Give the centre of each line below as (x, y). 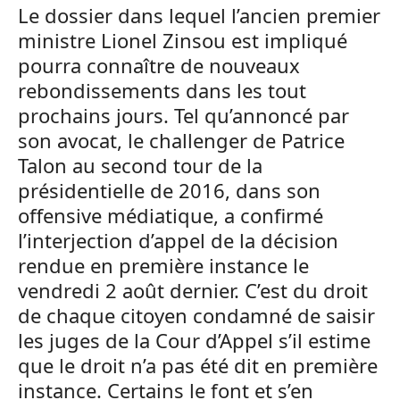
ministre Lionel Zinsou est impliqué (183, 40)
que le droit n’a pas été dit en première (198, 365)
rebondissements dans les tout (162, 90)
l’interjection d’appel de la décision (178, 240)
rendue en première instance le (163, 265)
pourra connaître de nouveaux (159, 65)
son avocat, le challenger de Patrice (181, 140)
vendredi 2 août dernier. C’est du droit (193, 290)
